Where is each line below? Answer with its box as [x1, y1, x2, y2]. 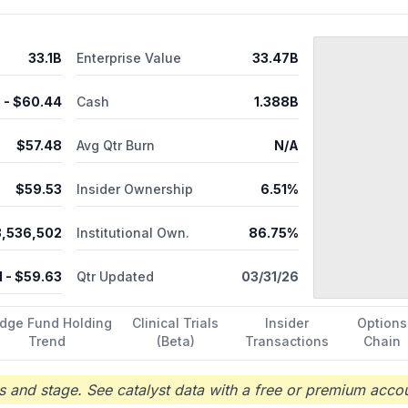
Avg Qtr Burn [76, 137, 155, 153]
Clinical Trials [132, 315, 219, 331]
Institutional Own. [76, 225, 189, 241]
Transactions [244, 333, 329, 349]
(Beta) [156, 333, 195, 349]
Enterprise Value [76, 49, 181, 66]
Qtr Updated [76, 269, 154, 285]
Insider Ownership [76, 181, 193, 198]
